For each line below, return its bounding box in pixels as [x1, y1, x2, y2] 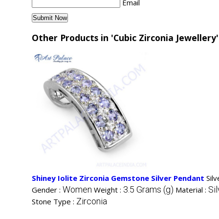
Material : [175, 185, 208, 195]
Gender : [32, 185, 63, 195]
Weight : [94, 185, 123, 195]
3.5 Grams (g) [123, 184, 174, 195]
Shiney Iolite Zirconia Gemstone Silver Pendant [32, 173, 204, 183]
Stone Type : [32, 197, 76, 207]
